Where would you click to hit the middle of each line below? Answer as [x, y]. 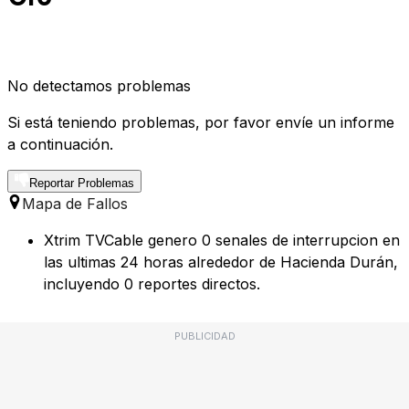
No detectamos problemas [99, 86]
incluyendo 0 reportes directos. [152, 284]
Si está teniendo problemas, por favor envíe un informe [201, 123]
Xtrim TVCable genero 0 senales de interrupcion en [222, 241]
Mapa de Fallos [75, 204]
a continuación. [60, 145]
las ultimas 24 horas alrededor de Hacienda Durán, [221, 262]
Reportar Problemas [82, 184]
